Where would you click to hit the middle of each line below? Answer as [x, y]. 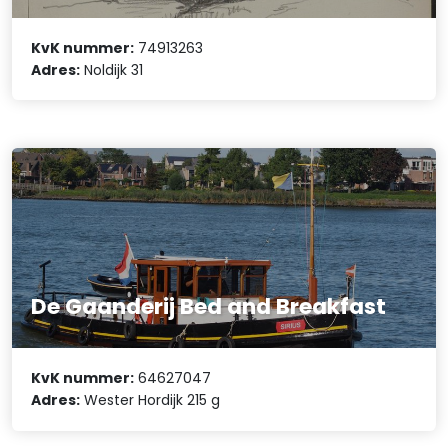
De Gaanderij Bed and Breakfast [209, 306]
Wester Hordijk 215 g [150, 400]
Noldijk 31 [112, 69]
